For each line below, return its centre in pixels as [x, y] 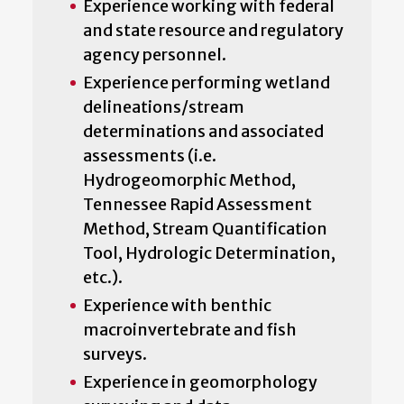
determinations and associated [203, 131]
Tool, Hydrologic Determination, [209, 252]
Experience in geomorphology [200, 381]
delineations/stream [164, 106]
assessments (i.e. [150, 155]
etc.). [103, 277]
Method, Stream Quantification [205, 228]
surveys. [115, 353]
